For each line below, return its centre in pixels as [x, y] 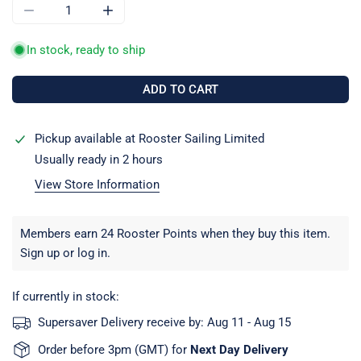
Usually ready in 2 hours [99, 159]
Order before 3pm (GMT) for [112, 349]
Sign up [40, 253]
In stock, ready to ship [86, 50]
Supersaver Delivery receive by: [122, 322]
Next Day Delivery [238, 349]
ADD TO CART [180, 89]
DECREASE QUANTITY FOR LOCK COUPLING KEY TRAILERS [188, 21]
